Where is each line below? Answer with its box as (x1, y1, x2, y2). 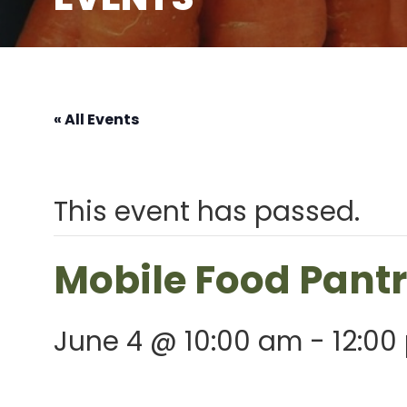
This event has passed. (53, 193, 360, 230)
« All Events (53, 108, 139, 130)
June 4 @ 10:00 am (53, 323, 303, 360)
